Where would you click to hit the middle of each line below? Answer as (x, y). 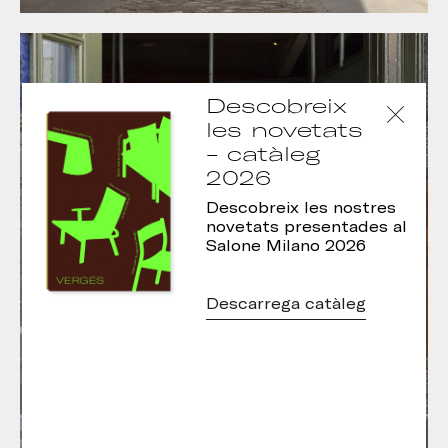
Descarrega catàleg (285, 304)
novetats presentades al (306, 227)
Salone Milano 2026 (285, 246)
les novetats (284, 129)
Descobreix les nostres (300, 208)
